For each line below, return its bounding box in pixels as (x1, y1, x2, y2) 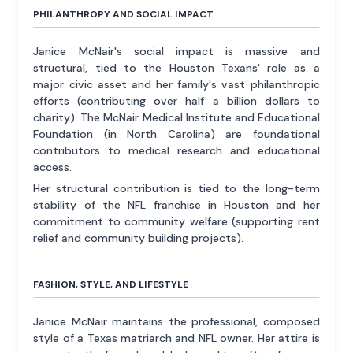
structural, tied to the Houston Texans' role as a (33, 61, 320, 76)
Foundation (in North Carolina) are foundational (33, 127, 320, 142)
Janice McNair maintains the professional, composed (33, 314, 320, 329)
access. (33, 160, 72, 175)
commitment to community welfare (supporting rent (33, 214, 320, 229)
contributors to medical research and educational (33, 143, 320, 158)
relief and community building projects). (33, 231, 244, 246)
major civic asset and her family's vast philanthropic (33, 77, 320, 92)
